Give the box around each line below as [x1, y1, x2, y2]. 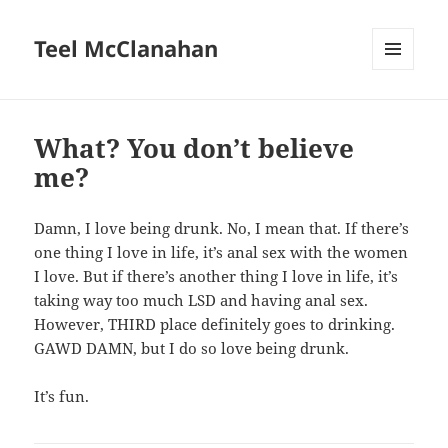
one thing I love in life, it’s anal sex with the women [34, 242, 409, 263]
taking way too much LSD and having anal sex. [34, 290, 369, 311]
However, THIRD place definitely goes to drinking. [34, 314, 396, 335]
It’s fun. [34, 386, 90, 407]
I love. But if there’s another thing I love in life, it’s [34, 266, 399, 287]
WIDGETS [372, 103, 429, 121]
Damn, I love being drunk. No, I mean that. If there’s [34, 218, 410, 239]
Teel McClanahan [34, 33, 219, 64]
